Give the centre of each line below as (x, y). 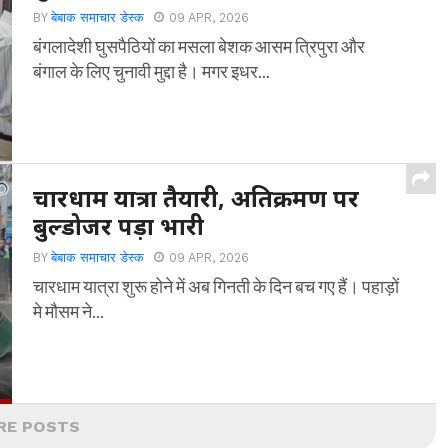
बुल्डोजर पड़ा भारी (119, 226)
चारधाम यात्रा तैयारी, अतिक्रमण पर (196, 198)
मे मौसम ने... (69, 311)
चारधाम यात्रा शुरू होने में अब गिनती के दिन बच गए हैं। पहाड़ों (216, 286)
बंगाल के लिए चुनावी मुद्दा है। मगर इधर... (152, 71)
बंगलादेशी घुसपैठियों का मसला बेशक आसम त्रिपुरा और (199, 46)
